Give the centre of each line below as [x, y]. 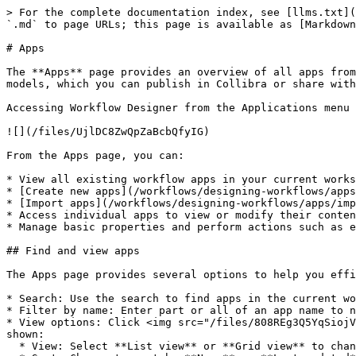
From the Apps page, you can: [95, 155]
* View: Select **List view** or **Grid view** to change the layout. [13, 346]
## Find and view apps [73, 251]
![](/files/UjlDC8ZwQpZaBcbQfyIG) [108, 132]
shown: [25, 334]
